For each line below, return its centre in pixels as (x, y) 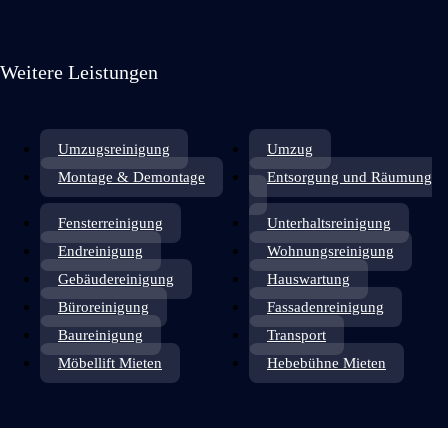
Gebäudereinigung (116, 279)
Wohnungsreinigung (330, 251)
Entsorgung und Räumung (349, 177)
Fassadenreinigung (325, 307)
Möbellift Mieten (110, 363)
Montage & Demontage (131, 177)
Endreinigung (100, 251)
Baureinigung (100, 335)
